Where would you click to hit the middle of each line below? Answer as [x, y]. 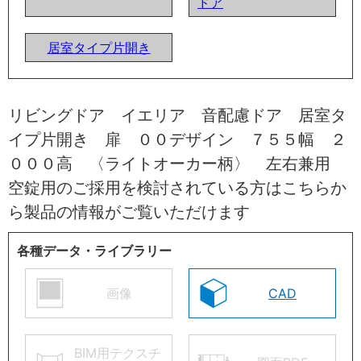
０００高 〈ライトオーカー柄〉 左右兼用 [177, 163]
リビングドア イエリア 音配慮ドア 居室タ [177, 115]
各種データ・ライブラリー [94, 250]
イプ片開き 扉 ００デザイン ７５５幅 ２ [177, 139]
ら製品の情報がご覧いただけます [129, 212]
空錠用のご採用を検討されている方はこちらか [177, 187]
